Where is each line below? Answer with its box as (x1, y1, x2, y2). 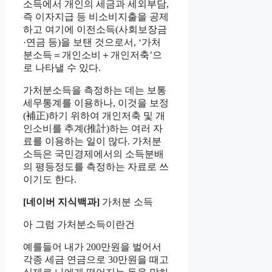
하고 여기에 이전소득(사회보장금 (23, 24, 167, 35)
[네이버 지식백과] (23, 196, 100, 207)
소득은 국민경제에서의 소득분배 (23, 148, 164, 159)
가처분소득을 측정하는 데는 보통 (23, 84, 166, 95)
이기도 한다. (23, 174, 76, 185)
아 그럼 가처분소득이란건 (23, 219, 135, 229)
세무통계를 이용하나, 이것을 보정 (23, 97, 169, 108)
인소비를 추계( (23, 123, 87, 134)
